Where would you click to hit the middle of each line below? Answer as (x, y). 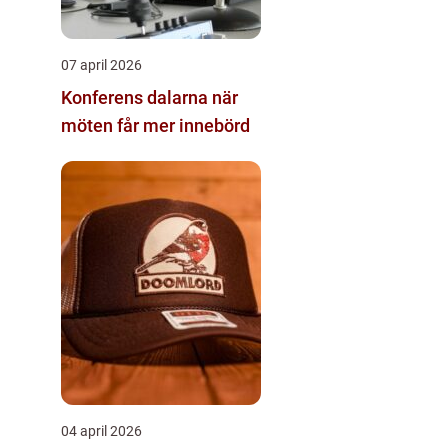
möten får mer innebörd (155, 125)
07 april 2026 (101, 64)
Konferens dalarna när (136, 97)
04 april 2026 (101, 430)
